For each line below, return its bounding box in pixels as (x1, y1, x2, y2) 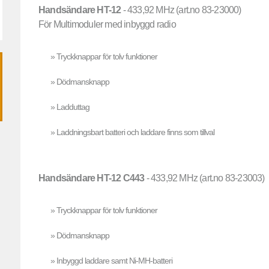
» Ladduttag (50, 102, 89, 112)
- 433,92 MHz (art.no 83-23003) (144, 173, 265, 183)
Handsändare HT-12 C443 (38, 173, 145, 183)
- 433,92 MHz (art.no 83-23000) (121, 5, 241, 15)
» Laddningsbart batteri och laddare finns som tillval (50, 127, 214, 137)
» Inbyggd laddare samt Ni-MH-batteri (50, 256, 172, 265)
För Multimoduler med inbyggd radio (38, 19, 176, 29)
